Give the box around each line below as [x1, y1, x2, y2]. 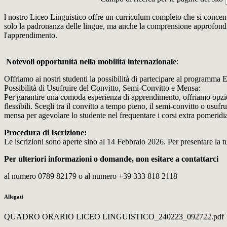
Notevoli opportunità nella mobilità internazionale [6, 57, 176, 66]
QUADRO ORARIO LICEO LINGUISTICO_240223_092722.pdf [4, 212, 224, 221]
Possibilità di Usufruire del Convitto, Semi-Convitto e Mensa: [4, 84, 200, 93]
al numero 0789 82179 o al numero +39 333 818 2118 [4, 172, 177, 181]
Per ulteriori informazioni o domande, [4, 155, 136, 164]
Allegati [4, 194, 23, 200]
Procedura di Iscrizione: [4, 128, 87, 137]
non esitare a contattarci [136, 155, 218, 164]
